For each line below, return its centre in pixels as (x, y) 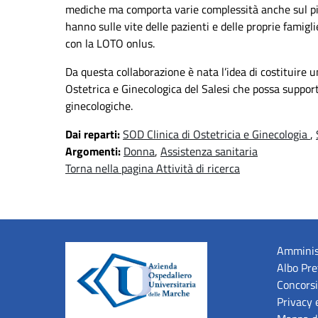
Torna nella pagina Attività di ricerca (153, 169)
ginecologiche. (99, 106)
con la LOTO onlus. (110, 44)
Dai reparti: (94, 135)
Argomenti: (94, 152)
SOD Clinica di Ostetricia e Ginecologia (216, 135)
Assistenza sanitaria (209, 152)
